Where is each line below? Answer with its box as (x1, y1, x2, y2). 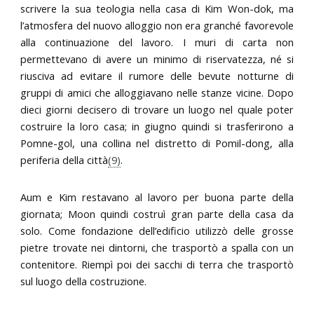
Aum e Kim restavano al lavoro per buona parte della (20, 189, 294, 204)
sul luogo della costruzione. (20, 273, 147, 288)
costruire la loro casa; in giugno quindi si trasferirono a (20, 118, 294, 133)
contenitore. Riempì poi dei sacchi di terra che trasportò (20, 257, 294, 271)
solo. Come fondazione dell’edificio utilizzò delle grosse (20, 223, 294, 238)
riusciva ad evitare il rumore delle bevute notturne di (20, 68, 294, 83)
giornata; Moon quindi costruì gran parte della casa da (20, 206, 294, 221)
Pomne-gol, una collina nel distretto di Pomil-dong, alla (20, 135, 294, 150)
